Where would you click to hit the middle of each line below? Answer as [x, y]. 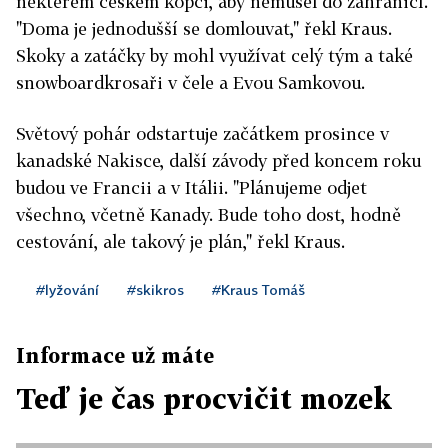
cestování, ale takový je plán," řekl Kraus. [180, 242]
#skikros [155, 290]
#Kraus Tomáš [258, 290]
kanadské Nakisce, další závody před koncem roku [218, 161]
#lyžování [67, 290]
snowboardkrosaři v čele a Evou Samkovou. [190, 83]
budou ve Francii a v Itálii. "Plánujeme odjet [191, 188]
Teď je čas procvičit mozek [204, 399]
